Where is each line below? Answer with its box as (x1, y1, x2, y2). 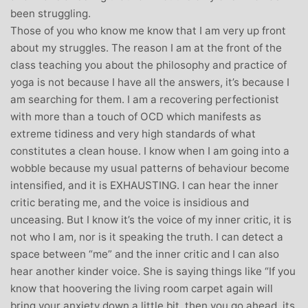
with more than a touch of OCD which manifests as (10, 109, 261, 123)
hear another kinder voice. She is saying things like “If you (10, 264, 296, 278)
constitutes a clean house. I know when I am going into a (10, 144, 289, 157)
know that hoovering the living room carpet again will (10, 281, 273, 295)
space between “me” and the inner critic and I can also (10, 247, 279, 261)
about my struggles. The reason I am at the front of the (10, 41, 282, 54)
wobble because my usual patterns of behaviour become (10, 161, 289, 175)
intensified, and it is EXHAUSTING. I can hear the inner (10, 178, 278, 192)
